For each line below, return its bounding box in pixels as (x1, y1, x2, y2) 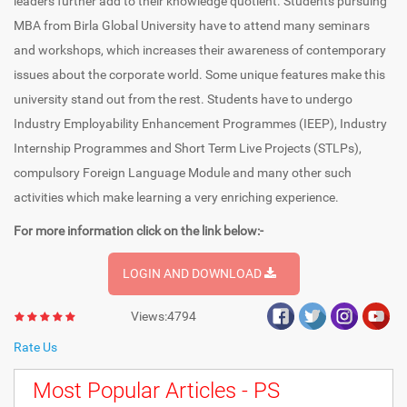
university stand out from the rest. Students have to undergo (14, 92, 352, 107)
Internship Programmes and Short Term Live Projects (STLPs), (14, 141, 362, 156)
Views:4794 (131, 309, 197, 324)
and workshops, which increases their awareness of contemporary (14, 43, 386, 58)
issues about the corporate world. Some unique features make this (14, 67, 385, 83)
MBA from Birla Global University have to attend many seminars (14, 18, 370, 34)
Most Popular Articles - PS (33, 378, 280, 404)
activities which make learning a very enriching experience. (14, 190, 339, 205)
